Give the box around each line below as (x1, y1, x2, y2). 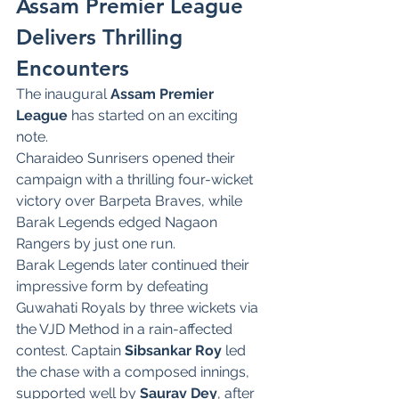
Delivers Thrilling (16, 23, 189, 50)
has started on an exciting (68, 106, 241, 124)
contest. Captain (16, 341, 125, 359)
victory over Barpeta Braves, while (16, 191, 246, 209)
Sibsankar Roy (125, 341, 222, 359)
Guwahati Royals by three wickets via (16, 298, 262, 316)
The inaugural (16, 85, 110, 102)
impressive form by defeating (16, 277, 212, 295)
